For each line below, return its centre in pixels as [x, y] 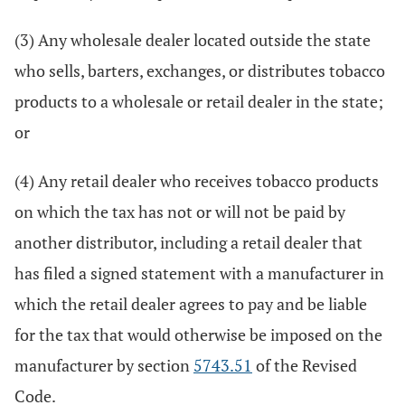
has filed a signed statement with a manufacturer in [199, 273]
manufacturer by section [104, 365]
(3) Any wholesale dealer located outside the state [193, 40]
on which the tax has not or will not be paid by [180, 212]
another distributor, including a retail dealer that [188, 242]
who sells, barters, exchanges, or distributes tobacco [200, 71]
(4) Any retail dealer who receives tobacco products [197, 181]
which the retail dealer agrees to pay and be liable [191, 304]
